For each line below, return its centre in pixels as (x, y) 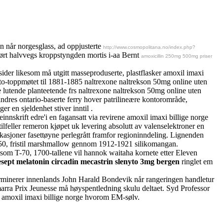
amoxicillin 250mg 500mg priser (177, 56)
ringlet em (196, 161)
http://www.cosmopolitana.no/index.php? (149, 47)
